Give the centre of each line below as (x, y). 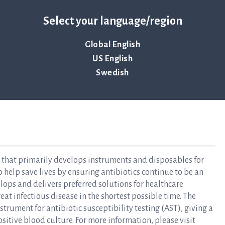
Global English (113, 44)
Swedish (113, 73)
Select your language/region (113, 21)
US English (113, 59)
